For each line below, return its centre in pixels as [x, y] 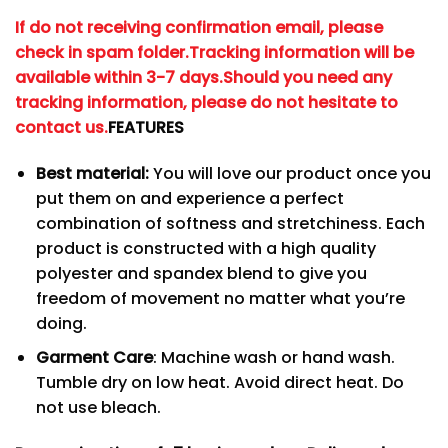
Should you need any [307, 77]
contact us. [61, 127]
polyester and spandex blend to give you [201, 273]
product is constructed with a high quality [205, 248]
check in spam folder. [102, 52]
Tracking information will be [301, 52]
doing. [61, 323]
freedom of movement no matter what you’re [220, 298]
